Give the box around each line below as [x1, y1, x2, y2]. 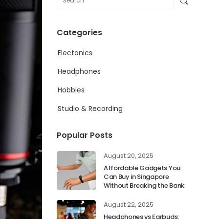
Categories [57, 27, 102, 38]
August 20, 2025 [104, 151, 153, 160]
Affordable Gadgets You [104, 163, 180, 173]
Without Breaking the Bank [104, 181, 184, 190]
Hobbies [58, 85, 85, 95]
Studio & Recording [58, 104, 123, 113]
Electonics [58, 48, 92, 58]
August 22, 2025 [104, 200, 153, 209]
